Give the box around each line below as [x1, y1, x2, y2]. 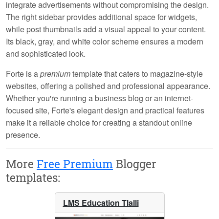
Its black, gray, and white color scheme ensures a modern [6, 36, 203, 47]
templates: [6, 170, 60, 185]
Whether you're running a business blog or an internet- [6, 92, 193, 104]
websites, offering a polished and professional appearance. [6, 80, 210, 92]
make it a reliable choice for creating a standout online [6, 117, 192, 129]
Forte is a [6, 68, 40, 80]
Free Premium [37, 156, 113, 172]
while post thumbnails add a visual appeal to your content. [6, 23, 206, 35]
